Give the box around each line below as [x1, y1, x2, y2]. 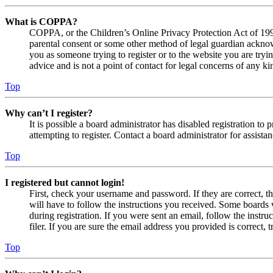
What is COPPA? [5, 16, 77, 27]
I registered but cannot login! [5, 177, 124, 188]
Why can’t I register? [5, 108, 93, 119]
